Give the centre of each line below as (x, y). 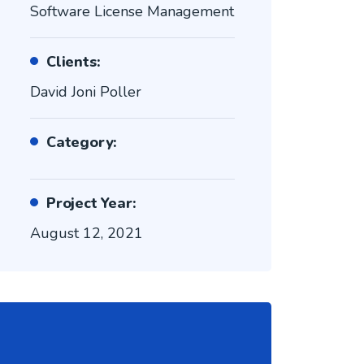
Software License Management (132, 11)
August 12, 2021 (86, 233)
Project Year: (91, 203)
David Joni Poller (85, 92)
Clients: (73, 62)
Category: (82, 142)
